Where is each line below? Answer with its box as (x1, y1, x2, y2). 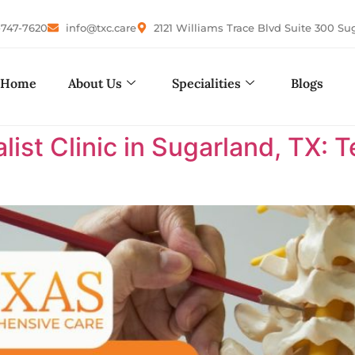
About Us (67, 74, 122, 91)
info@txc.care (65, 21, 136, 34)
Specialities (171, 74, 241, 91)
